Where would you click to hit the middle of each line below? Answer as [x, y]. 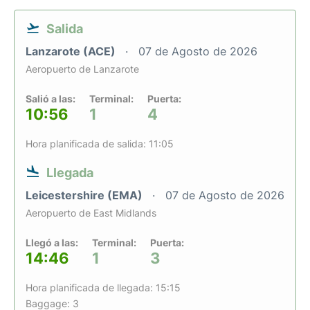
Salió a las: [51, 99]
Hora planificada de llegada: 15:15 [103, 288]
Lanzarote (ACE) [72, 51]
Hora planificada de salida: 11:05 [100, 144]
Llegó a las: [52, 243]
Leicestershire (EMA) [85, 195]
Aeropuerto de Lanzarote [82, 69]
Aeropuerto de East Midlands [91, 213]
